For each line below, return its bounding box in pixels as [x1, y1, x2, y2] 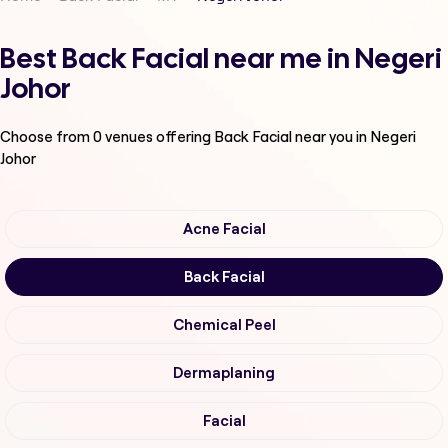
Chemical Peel [172, 317, 276, 334]
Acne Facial [182, 221, 266, 238]
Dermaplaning [173, 365, 275, 382]
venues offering [102, 127, 214, 147]
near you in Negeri [295, 127, 416, 147]
